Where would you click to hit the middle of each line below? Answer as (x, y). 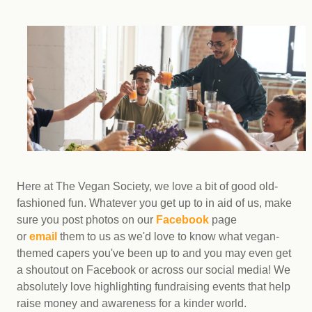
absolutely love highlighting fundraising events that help (154, 287)
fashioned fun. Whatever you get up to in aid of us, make (154, 203)
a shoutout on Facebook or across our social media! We (154, 270)
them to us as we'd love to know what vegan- (168, 236)
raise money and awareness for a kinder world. (132, 303)
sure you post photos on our (86, 220)
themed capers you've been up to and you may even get (154, 253)
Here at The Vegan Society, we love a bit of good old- (147, 186)
